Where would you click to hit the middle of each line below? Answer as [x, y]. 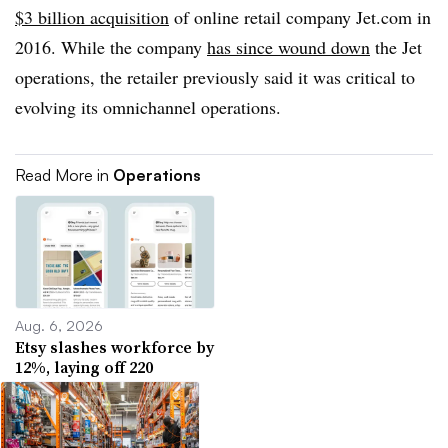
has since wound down [288, 47]
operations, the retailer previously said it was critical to [215, 77]
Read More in [64, 175]
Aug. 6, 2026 [59, 324]
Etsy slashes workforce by [114, 346]
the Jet [396, 47]
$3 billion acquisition [92, 17]
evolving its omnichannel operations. [148, 107]
